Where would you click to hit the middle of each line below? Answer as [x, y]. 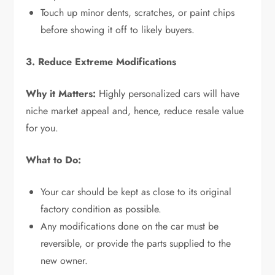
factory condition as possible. [101, 209]
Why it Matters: [61, 93]
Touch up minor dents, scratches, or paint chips [138, 12]
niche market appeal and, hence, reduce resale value [135, 110]
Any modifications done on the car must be [130, 226]
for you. [42, 128]
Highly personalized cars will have [168, 93]
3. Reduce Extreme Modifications [101, 61]
